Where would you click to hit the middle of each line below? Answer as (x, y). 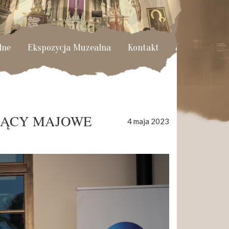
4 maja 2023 (148, 121)
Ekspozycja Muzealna (69, 47)
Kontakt (143, 47)
